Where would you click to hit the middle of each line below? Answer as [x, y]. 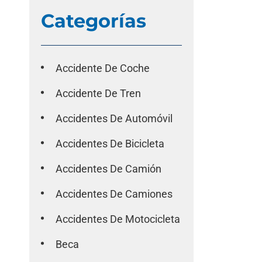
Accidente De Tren [99, 93]
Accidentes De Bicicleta [110, 144]
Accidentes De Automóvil [114, 118]
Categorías [94, 21]
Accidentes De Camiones [114, 194]
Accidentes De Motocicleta [118, 219]
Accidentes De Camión [109, 169]
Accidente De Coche [103, 68]
